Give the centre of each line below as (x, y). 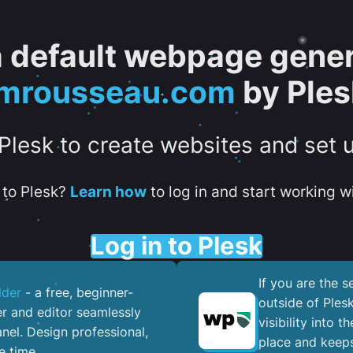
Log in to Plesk (176, 245)
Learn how (108, 191)
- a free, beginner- (77, 293)
